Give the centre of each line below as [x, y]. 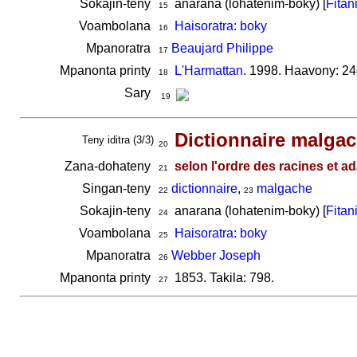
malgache [284, 188]
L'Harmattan [208, 71]
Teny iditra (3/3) [118, 140]
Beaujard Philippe [222, 48]
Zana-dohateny [109, 166]
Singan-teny [118, 188]
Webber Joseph [216, 255]
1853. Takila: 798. [221, 278]
